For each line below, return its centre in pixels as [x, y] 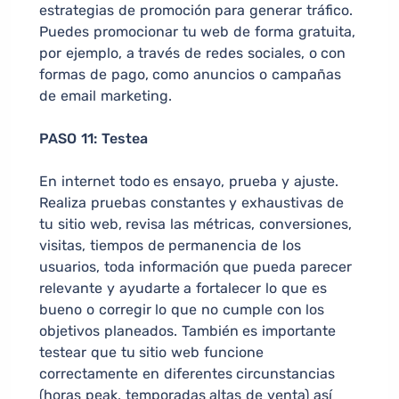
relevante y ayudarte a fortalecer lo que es [183, 289]
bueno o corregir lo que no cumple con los [182, 310]
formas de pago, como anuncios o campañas [190, 75]
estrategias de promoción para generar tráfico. [196, 11]
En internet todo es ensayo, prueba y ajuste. [189, 182]
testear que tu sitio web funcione [152, 353]
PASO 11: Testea [94, 139]
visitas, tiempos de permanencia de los [170, 246]
